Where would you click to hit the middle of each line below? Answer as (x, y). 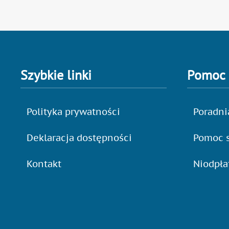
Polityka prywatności (73, 111)
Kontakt (44, 164)
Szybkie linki (56, 75)
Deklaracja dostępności (79, 138)
